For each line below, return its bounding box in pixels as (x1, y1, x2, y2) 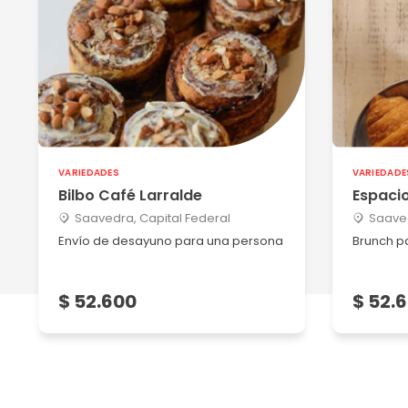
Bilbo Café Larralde (58, 185, 202, 206)
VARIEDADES (58, 166, 119, 179)
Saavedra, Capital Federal (75, 209, 230, 227)
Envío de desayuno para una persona (58, 232, 283, 250)
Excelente (43, 10, 108, 29)
